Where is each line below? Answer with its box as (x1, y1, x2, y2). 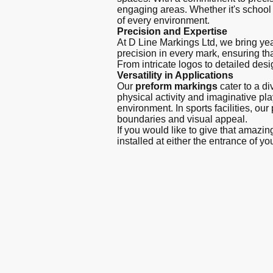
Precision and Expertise (117, 26, 227, 37)
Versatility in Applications (117, 70, 233, 81)
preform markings (135, 81, 218, 92)
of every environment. (117, 15, 210, 26)
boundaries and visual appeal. (117, 114, 247, 125)
